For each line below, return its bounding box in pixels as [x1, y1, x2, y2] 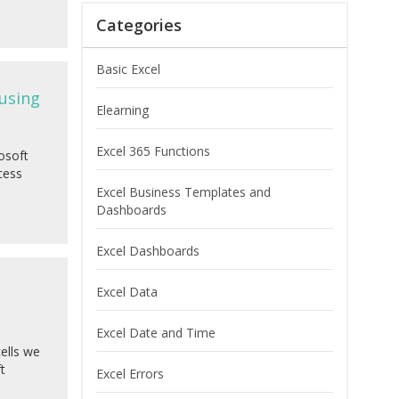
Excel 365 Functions [96, 142, 210, 160]
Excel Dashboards [96, 242, 199, 260]
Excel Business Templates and [96, 183, 271, 201]
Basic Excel [96, 61, 160, 78]
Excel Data [96, 283, 158, 301]
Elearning [96, 102, 149, 119]
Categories [96, 14, 182, 37]
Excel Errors [96, 365, 164, 383]
